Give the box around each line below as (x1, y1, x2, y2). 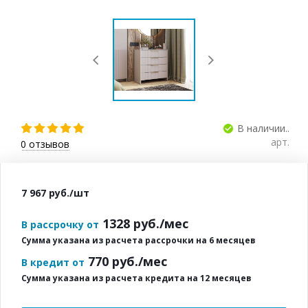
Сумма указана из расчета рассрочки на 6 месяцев (21, 234, 256, 246)
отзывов (26, 137, 69, 151)
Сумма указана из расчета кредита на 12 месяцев (21, 272, 252, 284)
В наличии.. (237, 122, 289, 135)
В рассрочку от (21, 218, 99, 231)
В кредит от (21, 256, 85, 269)
